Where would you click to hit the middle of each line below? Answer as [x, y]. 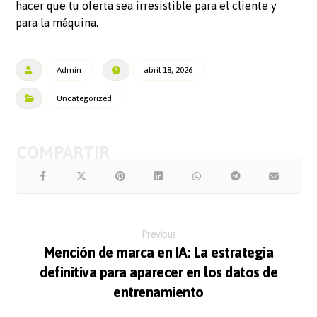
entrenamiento [158, 292]
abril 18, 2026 [168, 70]
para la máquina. [57, 22]
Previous [158, 234]
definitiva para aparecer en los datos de [158, 272]
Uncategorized [85, 98]
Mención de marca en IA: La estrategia [158, 252]
